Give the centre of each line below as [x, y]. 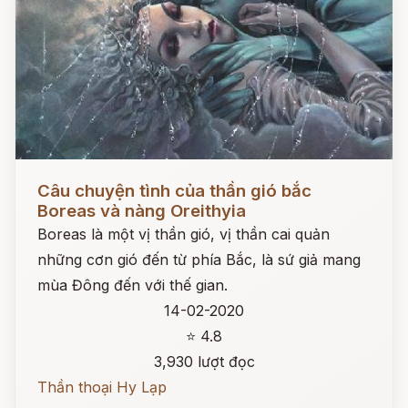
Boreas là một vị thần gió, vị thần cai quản [184, 234]
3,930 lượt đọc [204, 362]
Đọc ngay [49, 177]
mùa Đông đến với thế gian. [133, 285]
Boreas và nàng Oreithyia [142, 211]
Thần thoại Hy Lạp [102, 387]
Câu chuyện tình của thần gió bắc [174, 191]
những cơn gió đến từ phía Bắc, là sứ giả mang [199, 260]
